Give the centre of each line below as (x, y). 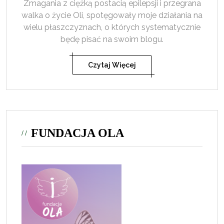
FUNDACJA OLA (77, 133)
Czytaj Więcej (112, 65)
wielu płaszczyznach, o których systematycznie (112, 27)
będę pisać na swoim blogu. (112, 39)
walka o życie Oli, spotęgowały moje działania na (112, 15)
